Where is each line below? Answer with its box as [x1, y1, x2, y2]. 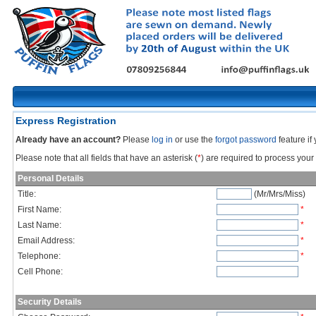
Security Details [18, 297, 83, 307]
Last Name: [18, 220, 62, 230]
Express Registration [16, 115, 117, 126]
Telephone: [18, 251, 61, 261]
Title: [18, 189, 37, 199]
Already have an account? [16, 135, 121, 145]
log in [152, 135, 174, 145]
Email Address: [18, 236, 75, 245]
